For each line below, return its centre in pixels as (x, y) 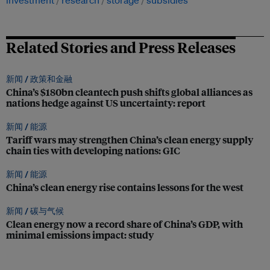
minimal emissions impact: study (80, 235)
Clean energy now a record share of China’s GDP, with (124, 224)
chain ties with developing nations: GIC (93, 150)
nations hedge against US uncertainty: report (106, 103)
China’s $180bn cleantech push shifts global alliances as (129, 92)
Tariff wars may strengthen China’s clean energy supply (130, 140)
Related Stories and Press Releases (121, 47)
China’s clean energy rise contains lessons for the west (125, 187)
